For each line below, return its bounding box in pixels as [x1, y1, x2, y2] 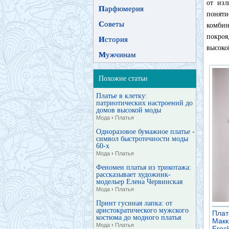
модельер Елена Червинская [96, 178, 182, 186]
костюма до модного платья [96, 214, 181, 221]
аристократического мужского [96, 207, 189, 214]
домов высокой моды [96, 106, 161, 114]
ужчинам [106, 51, 136, 59]
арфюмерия [105, 5, 144, 13]
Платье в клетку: [96, 92, 147, 100]
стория [105, 35, 128, 43]
